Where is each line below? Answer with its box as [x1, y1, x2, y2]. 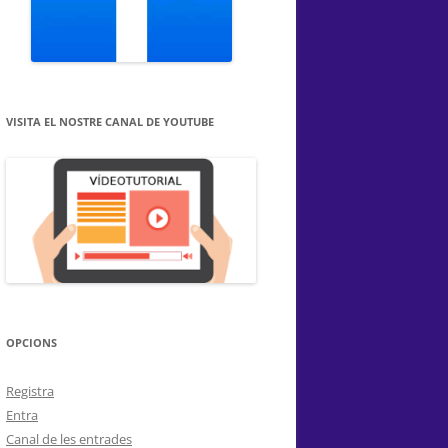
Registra [6, 382, 54, 401]
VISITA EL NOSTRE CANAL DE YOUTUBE [6, 114, 214, 130]
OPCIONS [6, 335, 57, 351]
